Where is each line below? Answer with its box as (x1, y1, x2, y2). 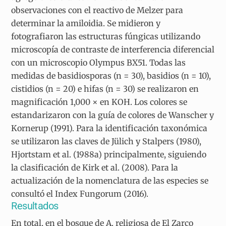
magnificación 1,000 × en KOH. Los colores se (11, 96, 188, 107)
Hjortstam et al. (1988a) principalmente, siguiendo (11, 149, 207, 159)
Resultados (11, 199, 59, 212)
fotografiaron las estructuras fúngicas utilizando (11, 31, 201, 41)
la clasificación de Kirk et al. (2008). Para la (11, 162, 179, 173)
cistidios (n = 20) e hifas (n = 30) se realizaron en (11, 83, 199, 94)
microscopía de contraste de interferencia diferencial (11, 44, 215, 54)
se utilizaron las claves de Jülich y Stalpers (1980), (11, 136, 202, 146)
